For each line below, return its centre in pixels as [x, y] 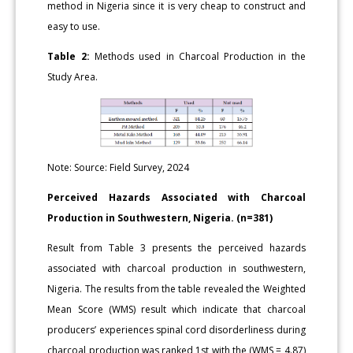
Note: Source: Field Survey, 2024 [119, 167]
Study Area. [73, 76]
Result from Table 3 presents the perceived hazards [176, 247]
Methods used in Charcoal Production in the [197, 56]
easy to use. [74, 26]
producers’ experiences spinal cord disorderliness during [176, 329]
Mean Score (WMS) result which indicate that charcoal [176, 309]
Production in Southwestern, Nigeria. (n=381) [160, 217]
